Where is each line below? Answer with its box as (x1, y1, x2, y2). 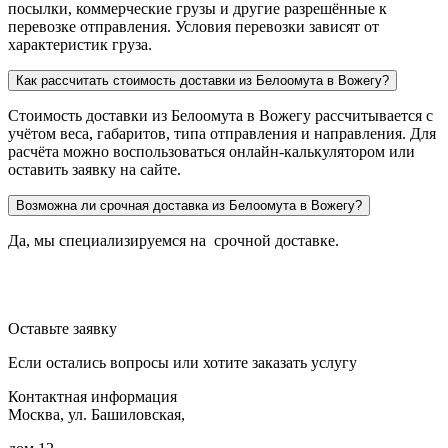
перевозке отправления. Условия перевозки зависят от (8, 17, 379, 35)
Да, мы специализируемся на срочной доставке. (8, 231, 339, 249)
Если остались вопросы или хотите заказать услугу (8, 353, 357, 371)
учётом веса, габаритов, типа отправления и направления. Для (8, 124, 436, 142)
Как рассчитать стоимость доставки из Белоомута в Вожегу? (16, 72, 389, 88)
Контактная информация (8, 387, 177, 405)
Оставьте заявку (8, 319, 117, 337)
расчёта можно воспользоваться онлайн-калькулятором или (8, 142, 415, 160)
